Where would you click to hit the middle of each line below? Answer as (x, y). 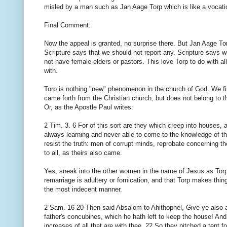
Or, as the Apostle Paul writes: (89, 107)
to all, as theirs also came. (83, 153)
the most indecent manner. (83, 190)
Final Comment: (67, 25)
